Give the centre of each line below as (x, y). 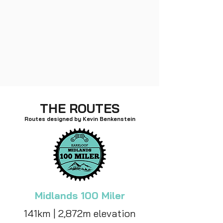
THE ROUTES (80, 108)
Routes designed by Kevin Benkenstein (80, 119)
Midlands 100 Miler (80, 195)
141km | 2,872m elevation (80, 213)
